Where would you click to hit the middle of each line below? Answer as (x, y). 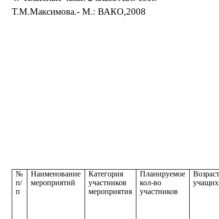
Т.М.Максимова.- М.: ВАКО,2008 (79, 11)
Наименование (56, 174)
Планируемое (163, 174)
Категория (106, 174)
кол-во (151, 183)
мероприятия (110, 191)
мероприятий (53, 183)
